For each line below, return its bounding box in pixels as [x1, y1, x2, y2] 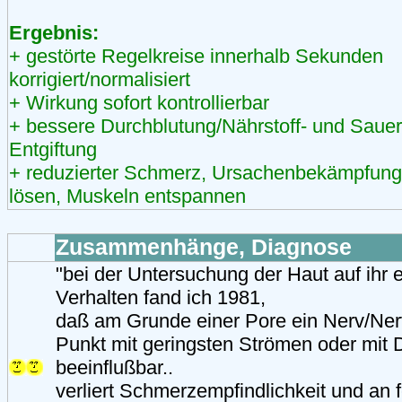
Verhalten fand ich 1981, [56, 285, 266, 309]
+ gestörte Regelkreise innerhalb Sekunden [9, 44, 383, 67]
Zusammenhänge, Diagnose [56, 234, 352, 259]
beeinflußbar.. [56, 355, 173, 379]
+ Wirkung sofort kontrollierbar [9, 91, 269, 114]
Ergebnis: [9, 21, 99, 44]
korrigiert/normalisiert [9, 67, 190, 91]
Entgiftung [9, 137, 97, 161]
